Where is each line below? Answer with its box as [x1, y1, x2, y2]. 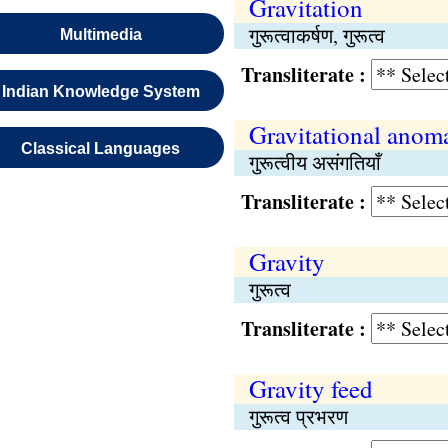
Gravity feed [248, 372, 373, 405]
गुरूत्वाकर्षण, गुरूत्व [248, 22, 385, 49]
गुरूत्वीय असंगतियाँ [248, 149, 381, 176]
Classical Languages [21, 140, 181, 157]
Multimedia [59, 26, 142, 43]
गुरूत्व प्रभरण [248, 403, 348, 430]
